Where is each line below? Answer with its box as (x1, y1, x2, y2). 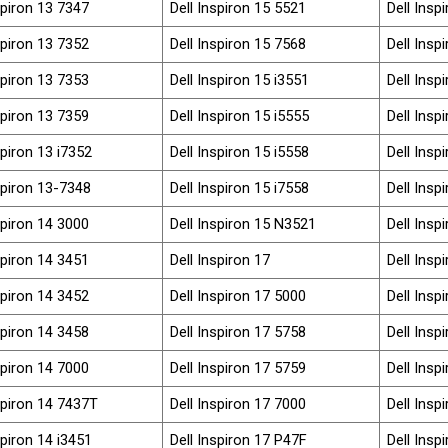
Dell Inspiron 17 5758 (170, 322, 307, 341)
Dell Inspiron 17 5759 (170, 358, 307, 377)
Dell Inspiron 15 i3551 (170, 70, 310, 89)
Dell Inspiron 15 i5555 (170, 106, 310, 125)
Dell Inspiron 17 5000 (170, 286, 307, 305)
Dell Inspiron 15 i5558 (170, 142, 310, 161)
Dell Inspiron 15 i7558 (170, 178, 310, 197)
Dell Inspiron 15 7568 (170, 34, 307, 53)
